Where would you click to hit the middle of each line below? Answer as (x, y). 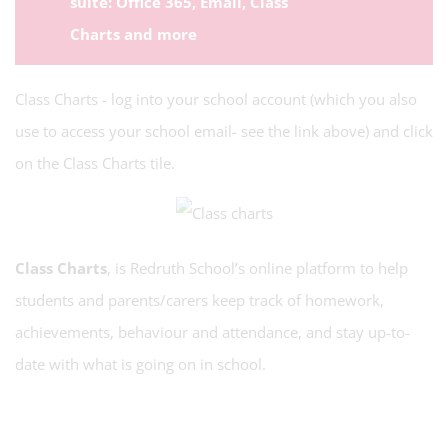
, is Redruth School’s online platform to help (257, 268)
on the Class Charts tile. (95, 163)
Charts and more (135, 34)
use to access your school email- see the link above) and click (224, 131)
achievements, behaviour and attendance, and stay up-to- (212, 332)
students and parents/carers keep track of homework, (199, 300)
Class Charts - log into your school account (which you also (216, 99)
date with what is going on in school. (140, 364)
